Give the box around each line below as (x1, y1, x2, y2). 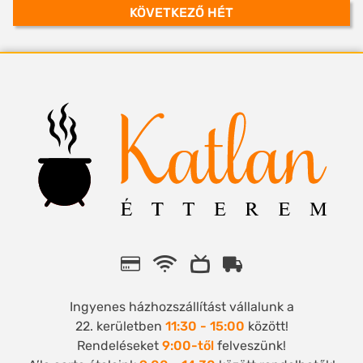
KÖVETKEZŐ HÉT (130, 5, 233, 21)
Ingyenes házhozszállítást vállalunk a (69, 299, 294, 315)
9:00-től (162, 338, 214, 354)
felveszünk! (214, 338, 286, 354)
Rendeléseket (77, 338, 162, 354)
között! (244, 318, 288, 335)
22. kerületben (75, 318, 165, 335)
